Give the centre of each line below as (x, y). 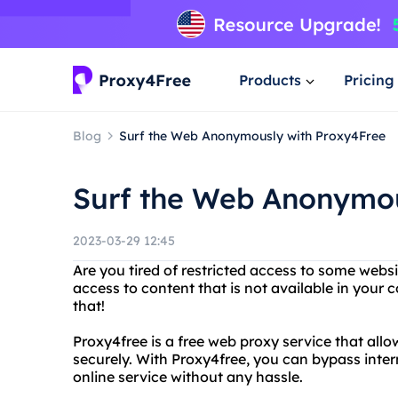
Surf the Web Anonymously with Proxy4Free (252, 135)
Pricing (369, 80)
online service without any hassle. (188, 377)
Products (270, 80)
